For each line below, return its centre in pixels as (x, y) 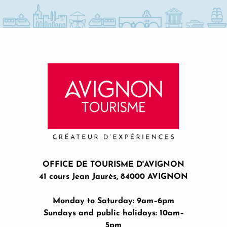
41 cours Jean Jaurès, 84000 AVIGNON (113, 177)
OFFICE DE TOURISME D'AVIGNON (113, 164)
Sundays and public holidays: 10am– (113, 213)
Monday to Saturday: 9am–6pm (113, 201)
